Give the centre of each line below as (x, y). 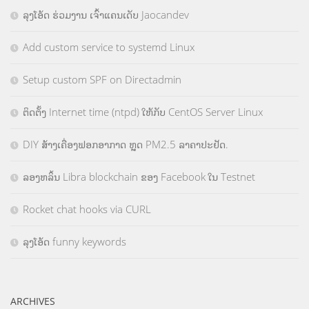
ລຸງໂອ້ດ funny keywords (74, 241)
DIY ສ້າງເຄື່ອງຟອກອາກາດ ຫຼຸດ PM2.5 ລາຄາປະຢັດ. (126, 144)
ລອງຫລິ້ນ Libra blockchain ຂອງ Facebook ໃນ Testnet (139, 176)
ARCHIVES (33, 301)
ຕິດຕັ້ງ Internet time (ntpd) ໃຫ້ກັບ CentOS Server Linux (143, 111)
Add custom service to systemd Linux (109, 47)
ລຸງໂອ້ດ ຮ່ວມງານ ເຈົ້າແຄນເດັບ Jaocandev (106, 14)
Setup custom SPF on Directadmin (102, 79)
